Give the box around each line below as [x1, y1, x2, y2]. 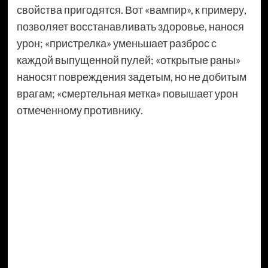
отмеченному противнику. [16, 103, 143, 117]
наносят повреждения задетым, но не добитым [16, 70, 246, 84]
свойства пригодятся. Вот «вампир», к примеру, [16, 3, 246, 17]
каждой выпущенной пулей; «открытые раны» [16, 53, 240, 67]
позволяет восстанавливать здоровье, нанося [16, 20, 244, 33]
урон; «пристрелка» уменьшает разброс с [16, 36, 217, 50]
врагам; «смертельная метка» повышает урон [16, 87, 238, 100]
